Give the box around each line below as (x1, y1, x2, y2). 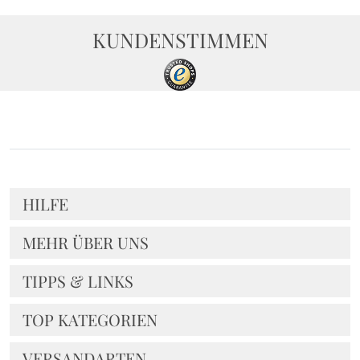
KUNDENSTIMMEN (92, 26, 268, 53)
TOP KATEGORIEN (22, 308, 157, 330)
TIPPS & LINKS (22, 269, 133, 292)
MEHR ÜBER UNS (22, 231, 149, 253)
